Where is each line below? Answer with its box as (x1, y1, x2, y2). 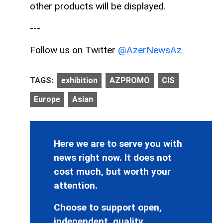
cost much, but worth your (54, 166, 171, 178)
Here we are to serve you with (54, 138, 182, 150)
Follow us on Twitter (30, 44, 118, 56)
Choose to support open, (54, 202, 162, 214)
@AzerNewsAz (118, 44, 182, 56)
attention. (54, 180, 98, 192)
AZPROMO (110, 75, 150, 85)
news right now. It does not (54, 152, 172, 164)
